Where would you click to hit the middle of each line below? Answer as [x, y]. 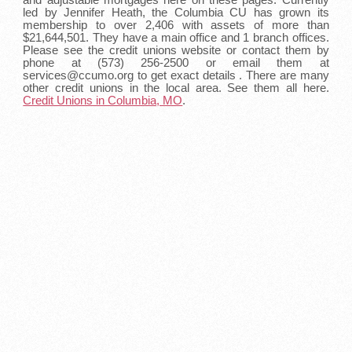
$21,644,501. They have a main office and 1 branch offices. [176, 37]
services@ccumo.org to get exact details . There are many [176, 75]
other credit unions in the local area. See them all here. [176, 88]
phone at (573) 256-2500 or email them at [176, 62]
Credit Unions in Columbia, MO [103, 100]
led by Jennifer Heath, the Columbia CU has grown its [176, 12]
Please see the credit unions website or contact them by [176, 50]
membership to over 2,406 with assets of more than [176, 25]
